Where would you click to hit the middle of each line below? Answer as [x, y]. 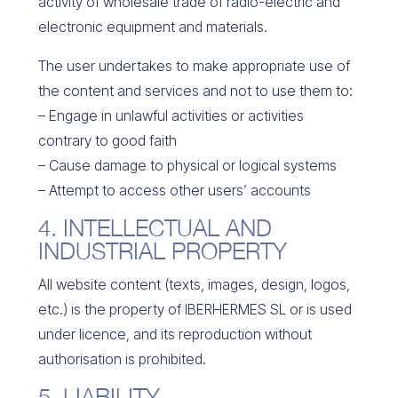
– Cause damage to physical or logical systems [187, 165]
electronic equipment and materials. [152, 27]
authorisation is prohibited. [122, 359]
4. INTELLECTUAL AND [155, 228]
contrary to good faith [107, 140]
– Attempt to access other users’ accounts [174, 190]
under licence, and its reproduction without [175, 334]
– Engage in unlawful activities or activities [171, 115]
